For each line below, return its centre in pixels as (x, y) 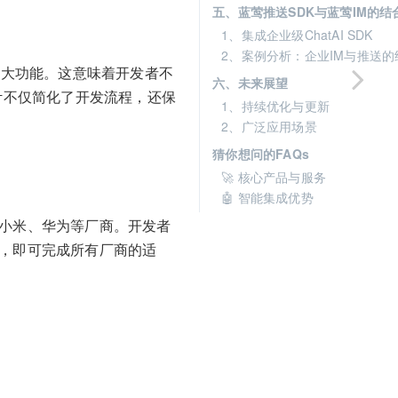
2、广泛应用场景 (269, 126)
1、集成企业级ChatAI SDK (297, 35)
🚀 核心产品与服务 (274, 177)
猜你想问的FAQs (261, 154)
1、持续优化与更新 (275, 106)
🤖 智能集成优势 (267, 197)
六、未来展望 (251, 83)
